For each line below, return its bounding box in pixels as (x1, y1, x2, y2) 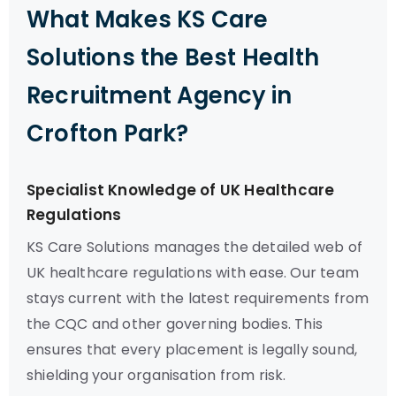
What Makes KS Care (27, 4, 269, 35)
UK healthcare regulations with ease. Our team (27, 263, 360, 283)
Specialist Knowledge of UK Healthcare (27, 179, 335, 201)
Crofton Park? (27, 118, 189, 149)
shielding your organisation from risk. (27, 365, 286, 385)
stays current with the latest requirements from (27, 288, 369, 308)
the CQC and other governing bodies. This (27, 314, 324, 334)
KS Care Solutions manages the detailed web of (27, 237, 363, 257)
